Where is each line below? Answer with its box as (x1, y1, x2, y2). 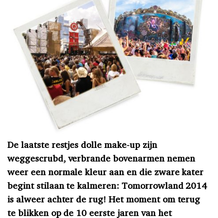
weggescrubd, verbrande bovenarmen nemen (7, 152, 195, 164)
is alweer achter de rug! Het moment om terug (7, 193, 200, 205)
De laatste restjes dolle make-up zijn (7, 138, 157, 150)
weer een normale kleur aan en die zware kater (7, 165, 204, 178)
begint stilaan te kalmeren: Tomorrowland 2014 (7, 179, 207, 191)
